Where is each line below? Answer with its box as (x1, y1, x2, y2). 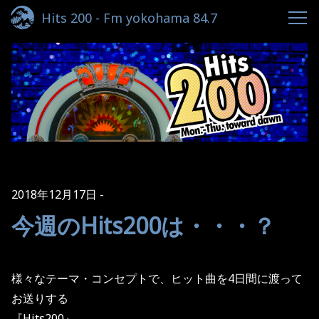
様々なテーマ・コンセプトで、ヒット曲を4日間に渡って (11, 270, 303, 286)
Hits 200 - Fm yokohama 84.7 (41, 9, 217, 26)
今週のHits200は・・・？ (11, 209, 276, 241)
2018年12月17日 (11, 186, 97, 202)
